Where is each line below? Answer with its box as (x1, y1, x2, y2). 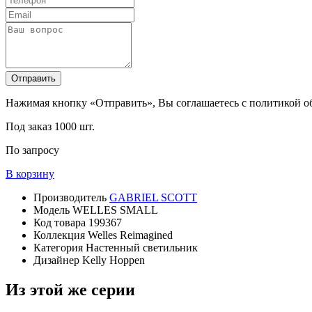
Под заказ (6, 120, 54, 132)
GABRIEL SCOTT (109, 192, 197, 203)
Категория (33, 242, 86, 253)
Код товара (33, 217, 88, 228)
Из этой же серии (6, 280, 135, 299)
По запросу (6, 144, 59, 156)
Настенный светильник (86, 242, 198, 253)
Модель (33, 204, 72, 216)
